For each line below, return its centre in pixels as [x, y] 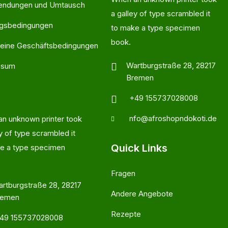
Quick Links [139, 148]
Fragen [123, 173]
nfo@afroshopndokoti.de [173, 118]
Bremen [140, 78]
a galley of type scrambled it [161, 13]
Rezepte [126, 214]
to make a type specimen [155, 28]
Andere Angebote [142, 194]
